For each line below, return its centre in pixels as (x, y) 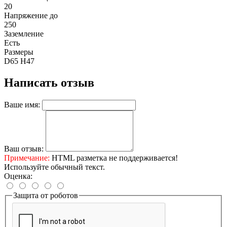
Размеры (19, 52)
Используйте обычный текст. (54, 167)
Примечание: (27, 158)
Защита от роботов (46, 195)
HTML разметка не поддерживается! (114, 158)
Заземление (24, 33)
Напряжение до (31, 15)
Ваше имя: (22, 104)
